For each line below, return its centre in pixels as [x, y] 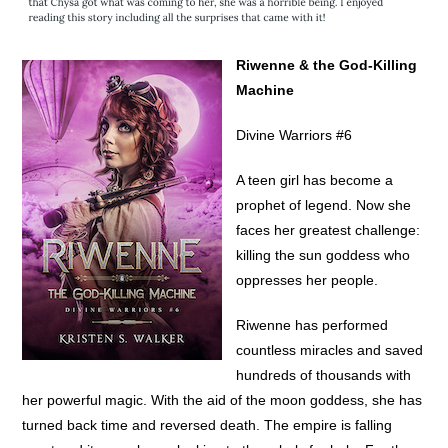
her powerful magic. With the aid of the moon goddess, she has [222, 400]
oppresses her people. [307, 280]
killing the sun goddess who [323, 255]
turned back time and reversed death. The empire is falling [207, 425]
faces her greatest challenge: [328, 230]
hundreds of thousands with [324, 375]
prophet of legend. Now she [324, 205]
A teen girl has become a [315, 180]
